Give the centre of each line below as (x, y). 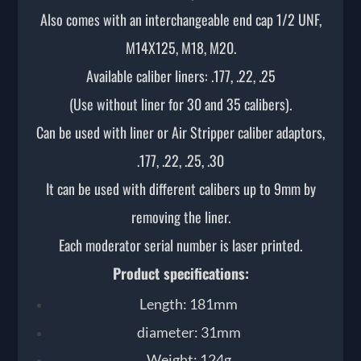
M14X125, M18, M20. (180, 48)
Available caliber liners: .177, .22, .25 (180, 76)
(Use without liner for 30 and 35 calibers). (180, 104)
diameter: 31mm (189, 332)
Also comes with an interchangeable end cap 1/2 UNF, (180, 20)
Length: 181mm (189, 304)
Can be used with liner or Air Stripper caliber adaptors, (180, 133)
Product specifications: (180, 274)
